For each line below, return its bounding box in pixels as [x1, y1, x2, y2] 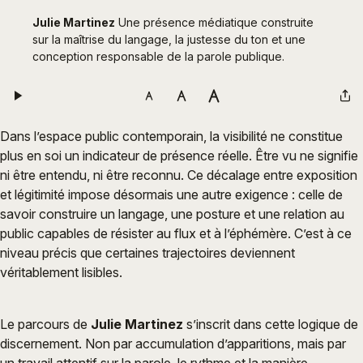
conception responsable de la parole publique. [32, 49, 284, 64]
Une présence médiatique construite [115, 15, 314, 30]
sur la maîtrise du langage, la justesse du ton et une [32, 32, 305, 47]
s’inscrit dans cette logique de [183, 316, 358, 333]
